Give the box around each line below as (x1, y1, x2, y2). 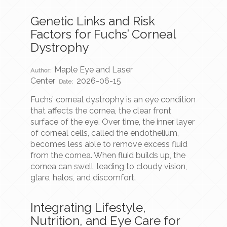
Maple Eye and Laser (54, 65, 133, 75)
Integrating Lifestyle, (30, 200, 146, 215)
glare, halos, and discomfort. (30, 173, 136, 183)
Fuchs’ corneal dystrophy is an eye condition (30, 95, 196, 105)
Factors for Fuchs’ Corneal (30, 27, 176, 42)
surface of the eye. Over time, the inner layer (30, 117, 195, 127)
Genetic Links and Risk (30, 14, 155, 29)
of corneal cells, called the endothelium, (30, 128, 179, 138)
